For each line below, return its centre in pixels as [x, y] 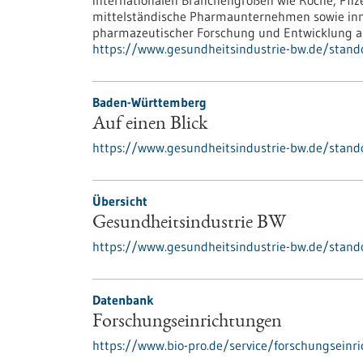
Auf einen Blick [150, 125]
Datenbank [123, 300]
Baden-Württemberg [149, 102]
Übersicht [120, 201]
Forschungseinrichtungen [187, 322]
